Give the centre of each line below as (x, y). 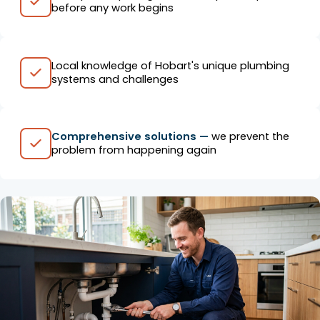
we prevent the (250, 137)
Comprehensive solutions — (131, 137)
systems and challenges (115, 79)
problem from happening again (134, 150)
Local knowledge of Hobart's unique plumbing (170, 65)
